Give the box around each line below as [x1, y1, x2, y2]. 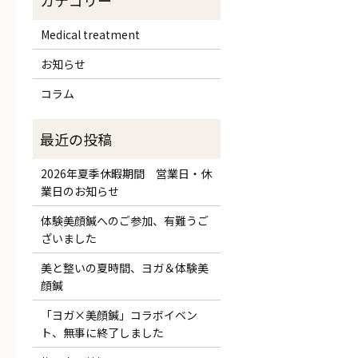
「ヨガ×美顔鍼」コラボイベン [40, 306, 197, 323]
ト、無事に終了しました [40, 324, 164, 340]
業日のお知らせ [40, 182, 119, 199]
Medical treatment [40, 26, 140, 42]
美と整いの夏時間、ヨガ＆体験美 [40, 259, 209, 276]
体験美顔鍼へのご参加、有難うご [40, 212, 209, 229]
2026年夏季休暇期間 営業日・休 [40, 165, 212, 181]
